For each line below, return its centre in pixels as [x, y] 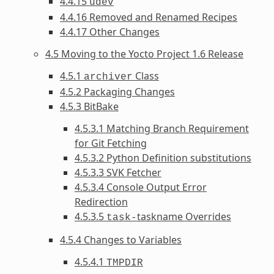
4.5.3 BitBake [89, 106]
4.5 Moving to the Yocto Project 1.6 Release [144, 54]
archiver [108, 77]
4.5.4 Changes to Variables [120, 239]
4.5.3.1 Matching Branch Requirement [161, 128]
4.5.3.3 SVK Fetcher [118, 172]
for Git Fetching [110, 143]
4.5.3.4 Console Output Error [140, 187]
